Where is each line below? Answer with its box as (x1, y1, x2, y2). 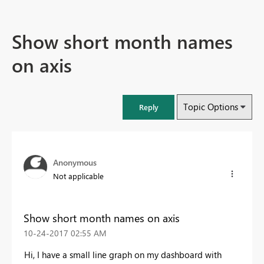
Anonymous (53, 157, 97, 169)
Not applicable (53, 171, 104, 181)
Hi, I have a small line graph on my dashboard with (24, 248, 222, 260)
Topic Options (183, 101, 238, 113)
